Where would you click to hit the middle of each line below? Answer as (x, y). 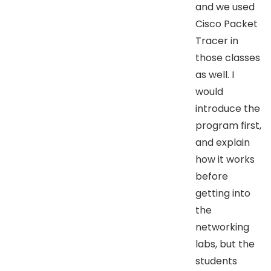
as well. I (215, 74)
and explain (223, 142)
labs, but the (225, 244)
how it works (225, 159)
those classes (228, 57)
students (216, 261)
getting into (223, 193)
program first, (228, 125)
